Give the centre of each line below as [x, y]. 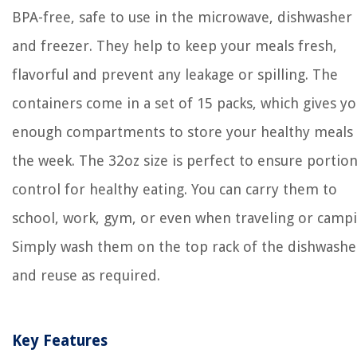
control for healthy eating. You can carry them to [175, 189]
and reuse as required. [86, 275]
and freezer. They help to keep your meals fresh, [175, 46]
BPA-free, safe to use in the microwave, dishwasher [182, 17]
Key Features [60, 341]
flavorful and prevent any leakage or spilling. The [175, 75]
